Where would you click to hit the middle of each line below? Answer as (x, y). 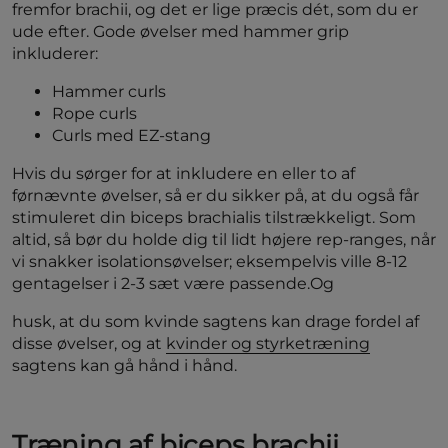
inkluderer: (55, 53)
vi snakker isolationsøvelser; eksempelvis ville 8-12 (209, 261)
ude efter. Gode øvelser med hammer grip (180, 31)
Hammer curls (109, 91)
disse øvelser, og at (89, 343)
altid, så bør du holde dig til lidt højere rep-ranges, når (224, 239)
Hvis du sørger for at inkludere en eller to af (183, 173)
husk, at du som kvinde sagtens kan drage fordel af (215, 321)
